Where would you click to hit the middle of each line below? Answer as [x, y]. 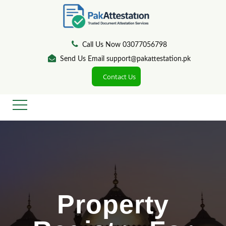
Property [113, 204]
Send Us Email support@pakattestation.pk [125, 59]
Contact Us [119, 77]
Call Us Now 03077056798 [125, 45]
